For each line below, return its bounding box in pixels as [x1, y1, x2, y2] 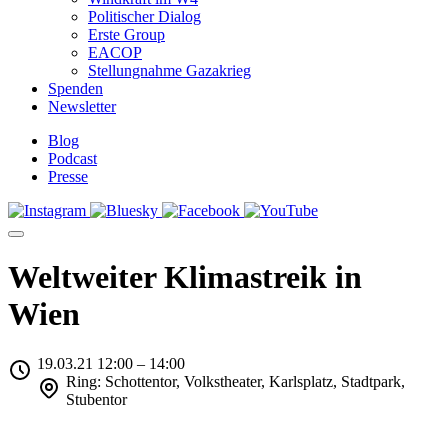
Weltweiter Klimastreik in [8, 259, 362, 296]
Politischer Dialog [88, 8, 201, 25]
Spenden [48, 80, 103, 97]
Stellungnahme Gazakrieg [88, 62, 251, 79]
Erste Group [88, 26, 165, 43]
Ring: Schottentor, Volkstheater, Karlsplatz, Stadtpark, [65, 372, 405, 390]
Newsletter [48, 98, 116, 115]
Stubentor [65, 390, 127, 408]
